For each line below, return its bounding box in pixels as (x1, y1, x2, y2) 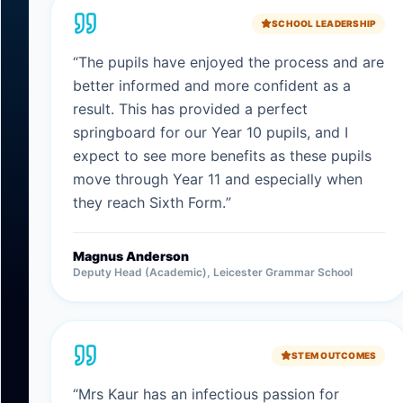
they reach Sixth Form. (73, 193, 226, 211)
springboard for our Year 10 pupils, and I (73, 123, 348, 141)
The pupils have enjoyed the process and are (78, 53, 384, 71)
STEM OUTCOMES (291, 349, 377, 361)
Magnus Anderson (73, 248, 189, 264)
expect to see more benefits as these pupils (73, 147, 372, 165)
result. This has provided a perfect (73, 100, 308, 118)
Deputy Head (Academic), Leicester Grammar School (73, 265, 353, 279)
